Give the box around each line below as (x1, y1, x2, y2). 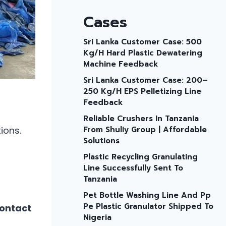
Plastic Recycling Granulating (83, 151, 198, 162)
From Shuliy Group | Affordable (83, 124, 207, 135)
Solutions (83, 135, 120, 146)
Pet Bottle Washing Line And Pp (83, 190, 211, 201)
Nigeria (83, 212, 111, 223)
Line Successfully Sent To (83, 162, 183, 174)
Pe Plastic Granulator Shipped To (83, 201, 213, 212)
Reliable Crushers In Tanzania (83, 113, 199, 124)
